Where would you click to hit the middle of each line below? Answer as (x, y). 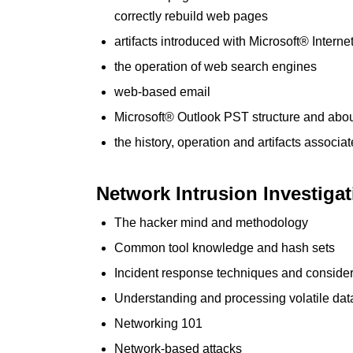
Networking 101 (158, 323)
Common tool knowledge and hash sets (225, 248)
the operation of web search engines (216, 67)
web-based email (162, 92)
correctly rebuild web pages (191, 16)
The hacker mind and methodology (211, 223)
